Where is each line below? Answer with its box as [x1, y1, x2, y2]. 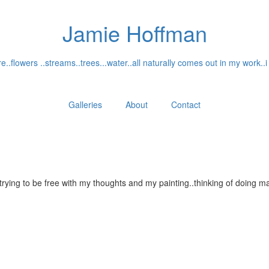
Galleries [68, 98, 102, 110]
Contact [171, 98, 201, 110]
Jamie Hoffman [62, 17, 207, 48]
